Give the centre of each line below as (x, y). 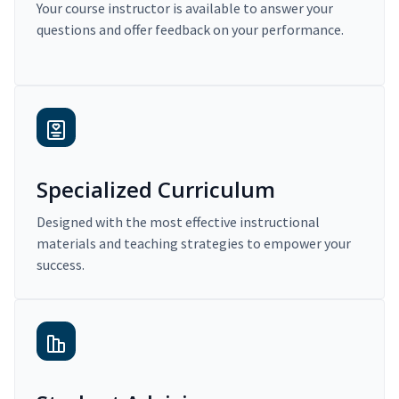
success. (61, 265)
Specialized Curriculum (156, 190)
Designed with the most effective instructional (178, 222)
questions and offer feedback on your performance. (190, 30)
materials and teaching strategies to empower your (194, 244)
